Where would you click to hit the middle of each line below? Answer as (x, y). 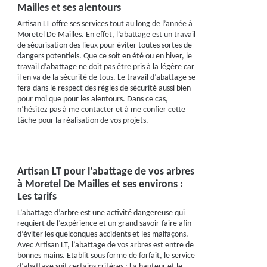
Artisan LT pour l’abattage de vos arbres (105, 172)
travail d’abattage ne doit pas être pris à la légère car (105, 67)
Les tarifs (37, 197)
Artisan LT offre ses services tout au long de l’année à (105, 24)
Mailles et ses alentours (69, 8)
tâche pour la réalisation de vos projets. (83, 121)
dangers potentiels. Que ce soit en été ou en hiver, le (104, 56)
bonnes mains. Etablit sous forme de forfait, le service (106, 256)
